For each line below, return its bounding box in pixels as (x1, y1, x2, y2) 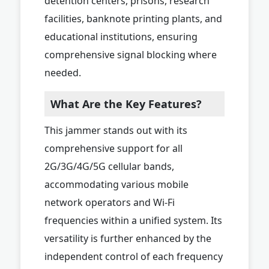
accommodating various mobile (44, 177, 189, 191)
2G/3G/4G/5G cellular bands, (44, 159, 174, 173)
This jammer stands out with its (44, 123, 187, 137)
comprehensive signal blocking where (44, 47, 217, 61)
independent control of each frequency (44, 249, 223, 263)
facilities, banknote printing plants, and (44, 11, 222, 25)
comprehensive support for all (44, 141, 183, 155)
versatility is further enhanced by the (44, 231, 211, 245)
